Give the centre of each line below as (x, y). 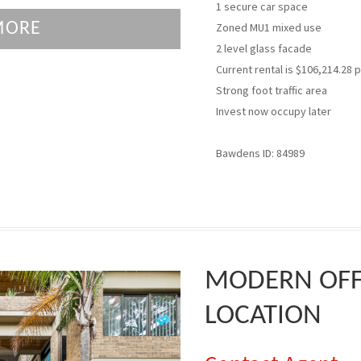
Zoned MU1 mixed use (269, 27)
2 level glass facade (264, 48)
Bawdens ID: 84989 (260, 153)
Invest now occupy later (274, 111)
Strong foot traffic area (272, 90)
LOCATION (263, 316)
